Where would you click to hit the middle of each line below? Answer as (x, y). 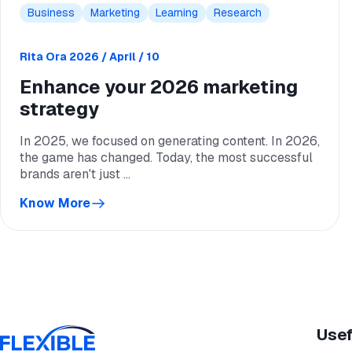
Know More (55, 203)
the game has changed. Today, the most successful (166, 158)
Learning (177, 13)
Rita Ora (43, 57)
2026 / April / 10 (114, 57)
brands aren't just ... (75, 174)
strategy (59, 109)
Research (238, 13)
